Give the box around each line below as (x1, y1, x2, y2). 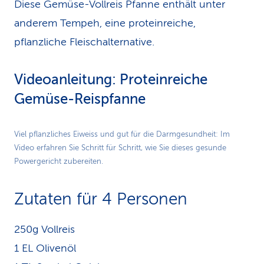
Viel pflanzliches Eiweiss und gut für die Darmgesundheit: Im (14, 130, 230, 138)
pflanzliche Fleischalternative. (14, 36, 154, 48)
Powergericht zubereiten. (14, 157, 103, 166)
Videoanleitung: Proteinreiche (14, 72, 207, 88)
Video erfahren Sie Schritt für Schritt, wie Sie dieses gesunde (14, 144, 226, 152)
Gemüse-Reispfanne (14, 91, 146, 107)
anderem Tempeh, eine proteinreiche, (14, 17, 196, 29)
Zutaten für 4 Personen (14, 190, 187, 208)
